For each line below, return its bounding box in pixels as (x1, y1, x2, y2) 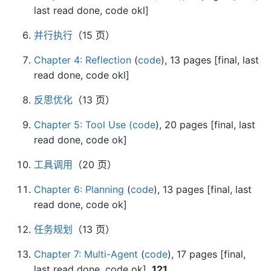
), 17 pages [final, (168, 248, 246, 260)
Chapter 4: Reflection (34, 54, 131, 66)
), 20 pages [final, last (155, 119, 255, 131)
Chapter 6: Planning (34, 183, 124, 195)
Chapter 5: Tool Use (34, 119, 126, 131)
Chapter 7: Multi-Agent (34, 248, 138, 260)
